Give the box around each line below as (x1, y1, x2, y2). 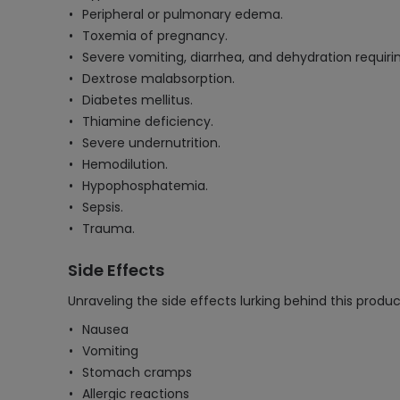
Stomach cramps (82, 363, 192, 381)
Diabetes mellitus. (82, 91, 193, 109)
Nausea (82, 321, 129, 338)
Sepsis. (82, 198, 123, 216)
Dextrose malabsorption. (82, 70, 235, 87)
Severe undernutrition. (82, 134, 221, 152)
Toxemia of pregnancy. (82, 27, 228, 45)
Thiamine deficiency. (82, 112, 213, 130)
